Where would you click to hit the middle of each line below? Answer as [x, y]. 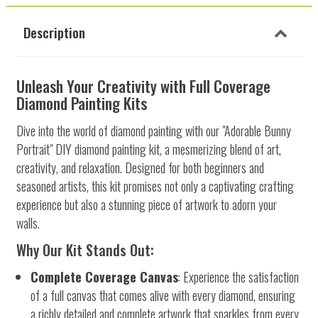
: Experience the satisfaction [238, 276]
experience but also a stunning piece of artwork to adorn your [147, 204]
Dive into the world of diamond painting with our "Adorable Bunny [154, 130]
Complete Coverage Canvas [104, 276]
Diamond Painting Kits [82, 103]
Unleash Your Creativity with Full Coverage [143, 86]
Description [54, 32]
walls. [28, 223]
